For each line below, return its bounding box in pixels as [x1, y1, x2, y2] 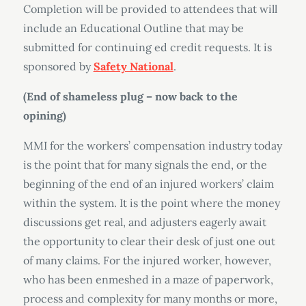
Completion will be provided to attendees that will [23, 2, 277, 16]
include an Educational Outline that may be [23, 21, 244, 35]
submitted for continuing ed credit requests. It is [23, 40, 272, 54]
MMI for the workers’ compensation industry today [23, 139, 282, 152]
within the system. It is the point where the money [23, 196, 280, 210]
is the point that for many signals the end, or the [23, 158, 267, 171]
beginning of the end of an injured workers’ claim [23, 177, 274, 191]
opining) [23, 109, 66, 122]
